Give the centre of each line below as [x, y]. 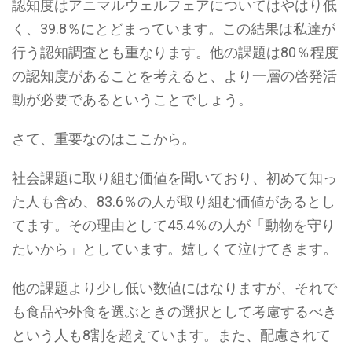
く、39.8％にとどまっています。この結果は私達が [174, 29]
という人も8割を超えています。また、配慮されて [171, 335]
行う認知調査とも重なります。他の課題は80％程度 [175, 52]
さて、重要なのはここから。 [104, 139]
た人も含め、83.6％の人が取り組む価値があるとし [174, 202]
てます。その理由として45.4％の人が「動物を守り [174, 225]
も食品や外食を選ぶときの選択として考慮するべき [174, 312]
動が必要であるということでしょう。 [132, 99]
